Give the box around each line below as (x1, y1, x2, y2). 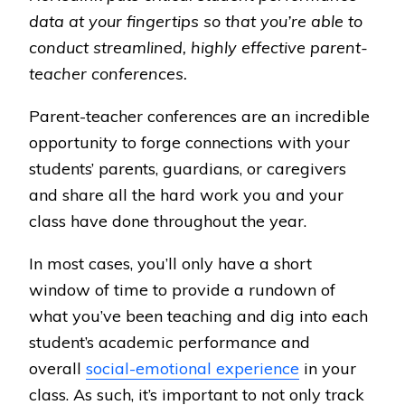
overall (29, 358, 86, 379)
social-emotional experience (86, 358, 299, 379)
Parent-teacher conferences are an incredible (29, 106, 370, 127)
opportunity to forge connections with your (29, 132, 350, 153)
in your (299, 358, 356, 379)
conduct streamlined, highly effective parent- (29, 37, 368, 58)
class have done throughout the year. (29, 211, 306, 231)
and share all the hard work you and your (29, 184, 344, 205)
